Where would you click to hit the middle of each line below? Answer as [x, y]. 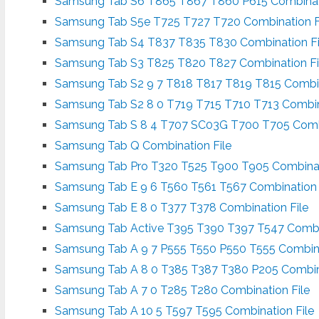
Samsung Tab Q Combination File [143, 145]
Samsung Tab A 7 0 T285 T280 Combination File [183, 290]
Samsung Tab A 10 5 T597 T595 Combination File [185, 310]
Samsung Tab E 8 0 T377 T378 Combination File [182, 207]
